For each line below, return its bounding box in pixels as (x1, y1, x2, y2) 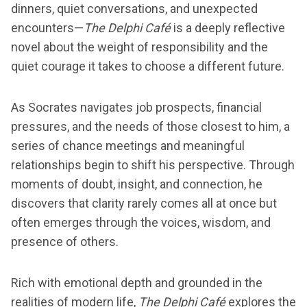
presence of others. (11, 234, 119, 249)
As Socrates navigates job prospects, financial (11, 100, 262, 115)
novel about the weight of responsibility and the (11, 40, 268, 55)
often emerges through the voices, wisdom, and (11, 215, 271, 230)
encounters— (11, 21, 84, 36)
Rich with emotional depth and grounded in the (11, 275, 262, 291)
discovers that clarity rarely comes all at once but (11, 196, 277, 211)
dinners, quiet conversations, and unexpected (11, 1, 258, 16)
